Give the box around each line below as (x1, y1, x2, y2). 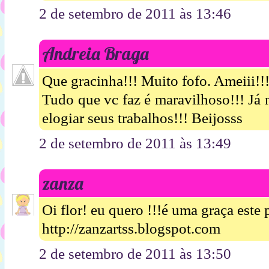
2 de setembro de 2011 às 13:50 (39, 246, 231, 262)
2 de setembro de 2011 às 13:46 (39, 5, 231, 22)
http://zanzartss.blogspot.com (42, 220, 220, 237)
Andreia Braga (42, 43, 149, 65)
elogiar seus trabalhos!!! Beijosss (42, 109, 243, 126)
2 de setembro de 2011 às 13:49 (39, 134, 231, 151)
